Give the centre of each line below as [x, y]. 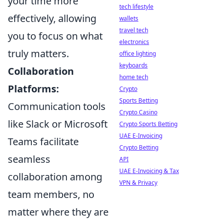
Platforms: [33, 89]
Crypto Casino [138, 112]
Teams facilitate [43, 142]
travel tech [134, 30]
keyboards [133, 65]
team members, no [51, 194]
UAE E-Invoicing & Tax [149, 171]
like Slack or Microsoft [58, 124]
